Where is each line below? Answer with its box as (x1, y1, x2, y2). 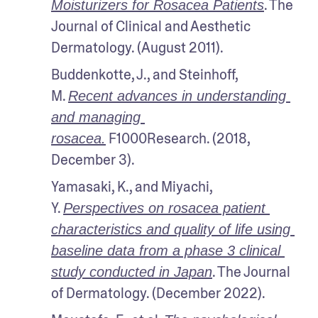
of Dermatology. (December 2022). (51, 283, 265, 302)
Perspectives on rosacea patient (63, 199, 265, 216)
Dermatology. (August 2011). (51, 38, 224, 57)
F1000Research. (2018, (106, 128, 250, 148)
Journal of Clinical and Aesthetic (51, 16, 251, 35)
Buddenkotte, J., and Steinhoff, (51, 65, 238, 84)
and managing (51, 109, 141, 125)
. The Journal (212, 262, 290, 281)
